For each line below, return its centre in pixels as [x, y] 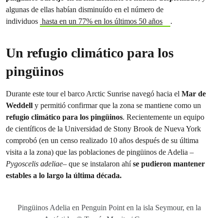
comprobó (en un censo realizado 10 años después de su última [102, 140]
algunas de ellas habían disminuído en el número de [85, 9]
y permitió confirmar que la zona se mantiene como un [118, 105]
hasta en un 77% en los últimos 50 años [101, 21]
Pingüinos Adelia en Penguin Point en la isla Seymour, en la [109, 208]
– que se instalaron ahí [98, 164]
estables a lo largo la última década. [64, 175]
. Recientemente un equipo [163, 117]
